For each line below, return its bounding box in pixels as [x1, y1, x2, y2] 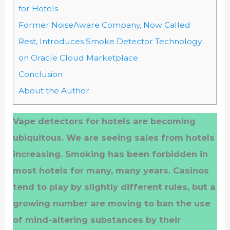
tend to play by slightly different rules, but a [13, 181, 216, 192]
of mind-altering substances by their [13, 214, 181, 225]
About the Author [18, 85, 90, 95]
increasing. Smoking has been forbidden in [13, 148, 208, 159]
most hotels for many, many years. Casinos [13, 165, 209, 176]
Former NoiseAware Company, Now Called [18, 20, 191, 30]
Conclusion [18, 69, 63, 79]
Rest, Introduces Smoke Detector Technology [18, 36, 202, 46]
